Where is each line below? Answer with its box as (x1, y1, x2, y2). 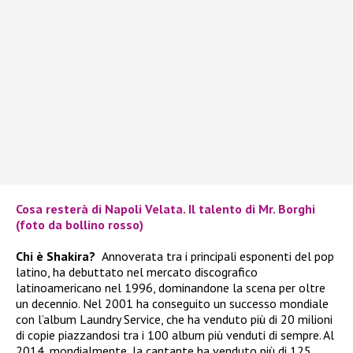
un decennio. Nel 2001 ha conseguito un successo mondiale (16, 295, 329, 311)
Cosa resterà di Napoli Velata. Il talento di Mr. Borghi (16, 200, 315, 217)
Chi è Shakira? (16, 247, 102, 264)
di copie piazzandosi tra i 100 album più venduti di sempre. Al (16, 326, 334, 343)
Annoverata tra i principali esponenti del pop (102, 247, 334, 264)
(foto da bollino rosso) (16, 216, 143, 232)
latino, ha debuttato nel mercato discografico (16, 263, 258, 280)
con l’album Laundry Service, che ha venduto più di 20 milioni (16, 310, 333, 327)
